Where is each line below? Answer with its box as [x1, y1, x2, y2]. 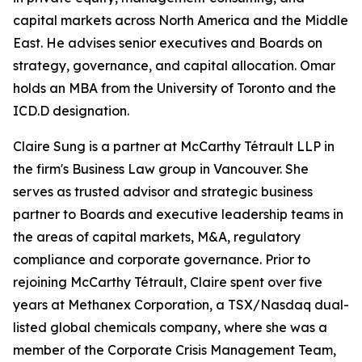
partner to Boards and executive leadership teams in [13, 206, 343, 222]
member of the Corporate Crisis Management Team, [13, 342, 336, 358]
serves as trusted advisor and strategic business [13, 183, 313, 200]
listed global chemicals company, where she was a [13, 319, 327, 335]
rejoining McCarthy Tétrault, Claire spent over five [13, 274, 322, 290]
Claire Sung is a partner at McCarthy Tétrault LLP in [13, 138, 335, 154]
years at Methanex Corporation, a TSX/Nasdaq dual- [13, 297, 349, 313]
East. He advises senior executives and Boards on [13, 35, 322, 51]
